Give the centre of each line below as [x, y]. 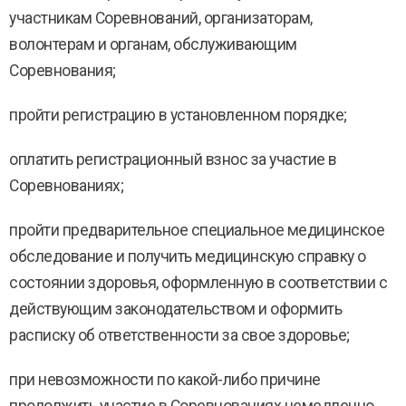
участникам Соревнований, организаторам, [161, 18]
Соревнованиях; [66, 186]
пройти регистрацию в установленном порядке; [178, 115]
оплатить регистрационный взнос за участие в [173, 159]
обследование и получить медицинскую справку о [188, 256]
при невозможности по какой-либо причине [165, 380]
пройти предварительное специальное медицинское [197, 230]
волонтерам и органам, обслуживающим [153, 44]
